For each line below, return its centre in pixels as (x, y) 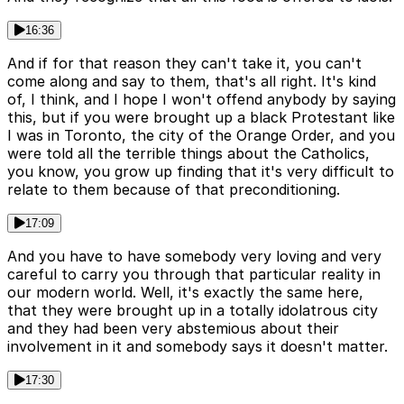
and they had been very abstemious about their (173, 329)
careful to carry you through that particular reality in (194, 275)
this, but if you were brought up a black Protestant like (201, 118)
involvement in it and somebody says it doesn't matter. (197, 347)
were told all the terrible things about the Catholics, (188, 154)
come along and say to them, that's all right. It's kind (192, 82)
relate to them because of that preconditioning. (174, 190)
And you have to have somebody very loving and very (194, 257)
